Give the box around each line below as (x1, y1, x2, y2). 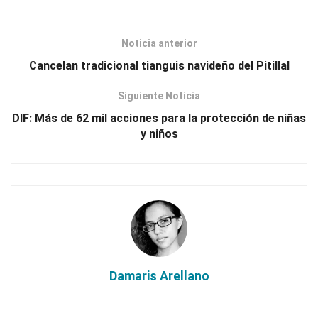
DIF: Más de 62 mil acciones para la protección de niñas (12, 111, 306, 125)
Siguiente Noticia (118, 89, 200, 102)
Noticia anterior (121, 37, 197, 49)
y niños (140, 126, 178, 141)
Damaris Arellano (109, 268, 209, 283)
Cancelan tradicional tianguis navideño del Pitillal (28, 58, 290, 72)
